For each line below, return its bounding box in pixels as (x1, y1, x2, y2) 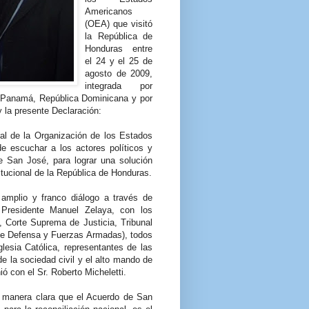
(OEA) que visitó (85, 19, 152, 30)
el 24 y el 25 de (85, 56, 152, 67)
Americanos (85, 6, 132, 17)
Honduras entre (85, 43, 152, 54)
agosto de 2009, (85, 68, 152, 79)
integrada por (85, 81, 152, 92)
